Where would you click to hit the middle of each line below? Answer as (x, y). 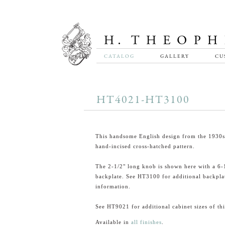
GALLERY (175, 56)
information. (113, 186)
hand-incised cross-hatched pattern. (145, 146)
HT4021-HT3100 (143, 100)
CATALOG (119, 56)
